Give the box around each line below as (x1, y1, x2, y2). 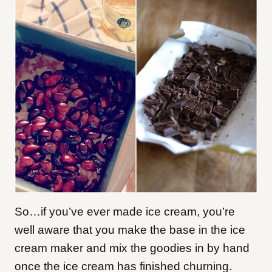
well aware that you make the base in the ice (15, 223, 245, 236)
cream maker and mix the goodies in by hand (15, 241, 250, 254)
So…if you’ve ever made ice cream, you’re (15, 205, 235, 218)
